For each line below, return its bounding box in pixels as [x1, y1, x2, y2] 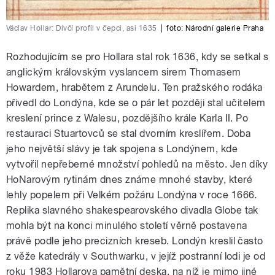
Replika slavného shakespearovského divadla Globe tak [6, 204, 258, 216]
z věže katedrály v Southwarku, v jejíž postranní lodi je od [6, 250, 266, 262]
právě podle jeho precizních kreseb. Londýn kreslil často [6, 234, 263, 247]
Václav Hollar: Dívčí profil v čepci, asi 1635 [6, 23, 157, 33]
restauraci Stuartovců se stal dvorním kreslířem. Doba [6, 127, 251, 139]
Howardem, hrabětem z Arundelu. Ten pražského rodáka [6, 81, 263, 93]
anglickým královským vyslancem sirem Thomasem [6, 66, 241, 78]
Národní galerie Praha [185, 23, 264, 33]
